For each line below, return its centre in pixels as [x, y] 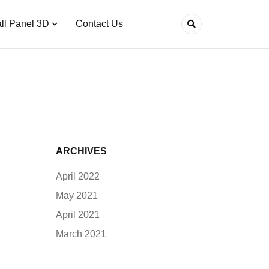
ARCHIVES [81, 151]
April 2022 [78, 176]
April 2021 [78, 215]
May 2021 [77, 195]
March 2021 [81, 234]
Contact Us [99, 24]
